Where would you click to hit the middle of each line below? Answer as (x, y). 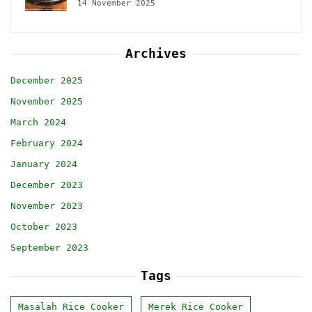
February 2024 (47, 143)
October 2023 (44, 227)
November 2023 (47, 206)
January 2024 (44, 164)
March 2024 (38, 123)
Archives (156, 54)
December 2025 (47, 81)
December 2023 (47, 185)
